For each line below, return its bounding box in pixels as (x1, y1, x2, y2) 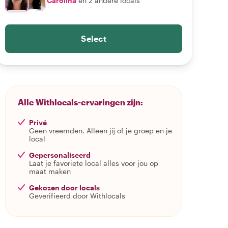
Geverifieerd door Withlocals (29, 191, 125, 200)
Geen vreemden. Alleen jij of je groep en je (29, 126, 172, 135)
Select (81, 34, 106, 43)
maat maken (29, 167, 71, 176)
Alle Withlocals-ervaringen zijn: (18, 97, 143, 107)
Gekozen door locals (29, 183, 100, 192)
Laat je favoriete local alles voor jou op (29, 159, 158, 167)
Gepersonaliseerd (29, 151, 91, 159)
